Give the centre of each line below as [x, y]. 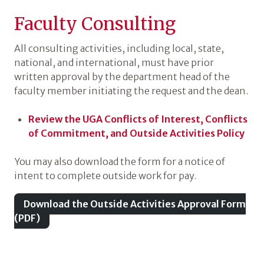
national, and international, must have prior [114, 62]
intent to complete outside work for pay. [105, 176]
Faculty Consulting [95, 24]
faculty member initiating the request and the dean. [131, 91]
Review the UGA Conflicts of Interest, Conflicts [138, 119]
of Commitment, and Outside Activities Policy [136, 133]
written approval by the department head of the [122, 77]
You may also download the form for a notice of [120, 161]
